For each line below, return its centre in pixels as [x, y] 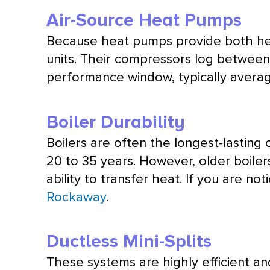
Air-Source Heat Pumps [144, 20]
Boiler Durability [116, 122]
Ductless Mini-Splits [129, 242]
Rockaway [77, 197]
